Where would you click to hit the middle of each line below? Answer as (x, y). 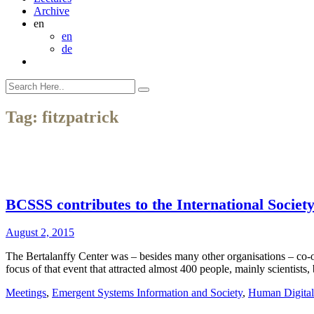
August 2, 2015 (40, 233)
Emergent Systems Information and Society (147, 293)
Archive (52, 11)
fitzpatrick (80, 117)
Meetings (26, 293)
